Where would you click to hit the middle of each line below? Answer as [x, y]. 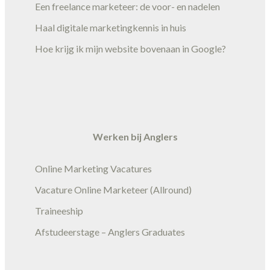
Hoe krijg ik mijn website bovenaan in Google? [130, 48]
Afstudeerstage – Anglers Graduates [110, 231]
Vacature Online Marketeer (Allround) [113, 189]
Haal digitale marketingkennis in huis [111, 27]
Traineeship [59, 210]
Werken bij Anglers [135, 136]
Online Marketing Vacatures [93, 168]
